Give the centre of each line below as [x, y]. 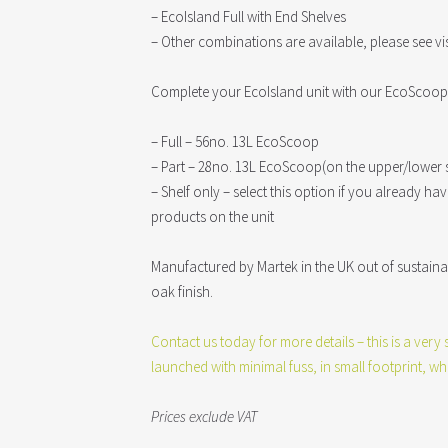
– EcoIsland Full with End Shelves [249, 16]
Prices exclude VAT [204, 416]
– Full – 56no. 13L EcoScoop [235, 141]
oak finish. [182, 291]
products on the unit [213, 216]
